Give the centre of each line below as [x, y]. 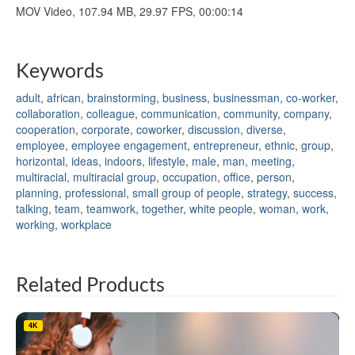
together [162, 208]
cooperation [46, 129]
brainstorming [122, 97]
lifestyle [167, 160]
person [274, 176]
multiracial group [115, 176]
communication [179, 113]
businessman [246, 97]
